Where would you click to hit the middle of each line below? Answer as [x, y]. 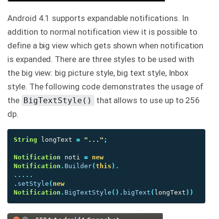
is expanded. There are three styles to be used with [101, 59]
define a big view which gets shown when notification [106, 45]
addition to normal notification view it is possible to [103, 32]
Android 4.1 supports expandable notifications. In [98, 18]
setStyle [33, 183]
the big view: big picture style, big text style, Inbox [98, 73]
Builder [78, 166]
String [25, 139]
